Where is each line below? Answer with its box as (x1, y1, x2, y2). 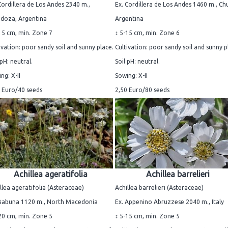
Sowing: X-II (115, 72, 148, 79)
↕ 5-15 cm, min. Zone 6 (115, 30, 180, 37)
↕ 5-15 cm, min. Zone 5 (115, 213, 180, 220)
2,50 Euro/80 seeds (115, 87, 169, 94)
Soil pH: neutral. (115, 58, 160, 65)
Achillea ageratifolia (13, 169, 88, 179)
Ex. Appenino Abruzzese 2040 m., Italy (115, 198, 224, 206)
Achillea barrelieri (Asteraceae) (115, 184, 204, 191)
